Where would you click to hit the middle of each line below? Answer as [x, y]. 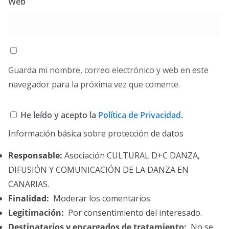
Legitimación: [36, 213]
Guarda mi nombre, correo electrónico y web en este [108, 70]
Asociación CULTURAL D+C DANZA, [131, 155]
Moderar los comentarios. [100, 198]
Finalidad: [29, 198]
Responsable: [35, 155]
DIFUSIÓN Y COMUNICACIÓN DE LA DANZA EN [98, 170]
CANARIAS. [29, 184]
